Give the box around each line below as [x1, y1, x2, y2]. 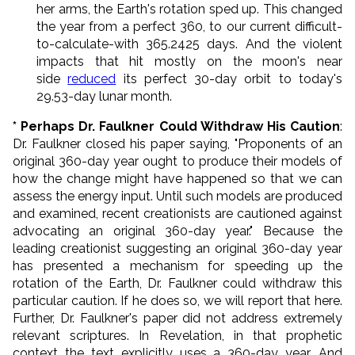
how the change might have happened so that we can [13, 170, 342, 186]
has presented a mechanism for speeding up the [13, 258, 342, 273]
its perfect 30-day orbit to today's [116, 71, 343, 86]
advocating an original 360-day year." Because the [13, 223, 342, 239]
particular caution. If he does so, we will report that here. [13, 292, 342, 308]
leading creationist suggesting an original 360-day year [13, 240, 342, 256]
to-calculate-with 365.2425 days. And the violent [36, 36, 342, 52]
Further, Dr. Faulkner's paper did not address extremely [13, 310, 342, 326]
